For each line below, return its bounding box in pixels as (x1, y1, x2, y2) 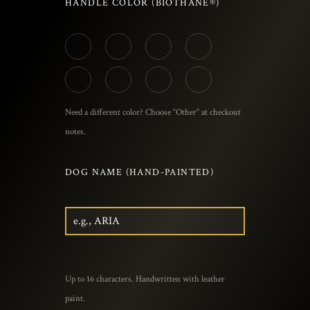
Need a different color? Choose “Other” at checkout (65, 107, 241, 119)
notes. (65, 126, 86, 138)
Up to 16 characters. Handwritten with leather (65, 273, 225, 286)
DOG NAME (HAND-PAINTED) (65, 166, 215, 179)
